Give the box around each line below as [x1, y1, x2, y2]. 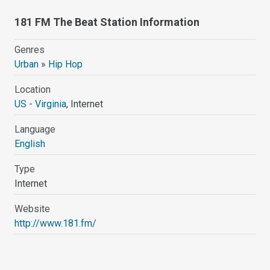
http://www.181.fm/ [14, 217, 97, 229]
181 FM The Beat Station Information [14, 15, 200, 28]
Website [14, 202, 51, 215]
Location [14, 83, 51, 95]
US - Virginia [14, 98, 67, 110]
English [14, 137, 46, 149]
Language [14, 123, 56, 135]
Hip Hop [48, 58, 83, 70]
